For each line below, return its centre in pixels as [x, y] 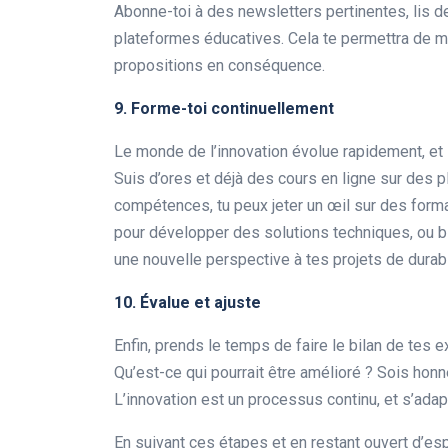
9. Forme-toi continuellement [224, 109]
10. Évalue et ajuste [187, 303]
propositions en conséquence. [219, 66]
